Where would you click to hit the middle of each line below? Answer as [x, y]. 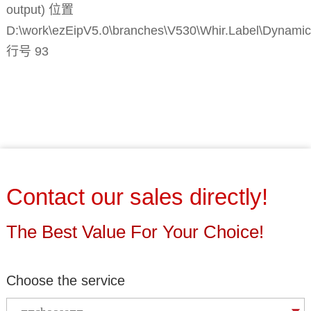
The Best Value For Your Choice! [135, 232]
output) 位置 [40, 10]
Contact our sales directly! [137, 197]
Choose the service [65, 281]
